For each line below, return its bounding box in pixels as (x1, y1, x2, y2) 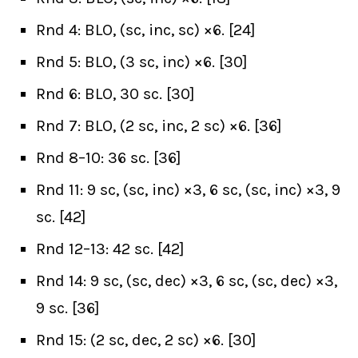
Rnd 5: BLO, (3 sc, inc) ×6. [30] (36, 53, 248, 72)
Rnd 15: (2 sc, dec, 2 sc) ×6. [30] (36, 331, 257, 350)
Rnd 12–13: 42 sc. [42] (36, 240, 185, 259)
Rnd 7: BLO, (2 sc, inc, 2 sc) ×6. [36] (36, 117, 282, 136)
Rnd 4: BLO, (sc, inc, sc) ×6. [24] (36, 21, 256, 40)
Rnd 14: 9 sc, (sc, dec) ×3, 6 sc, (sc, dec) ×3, (36, 272, 337, 291)
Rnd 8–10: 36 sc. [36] (36, 149, 181, 168)
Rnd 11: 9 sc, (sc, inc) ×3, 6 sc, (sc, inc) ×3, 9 (36, 181, 340, 200)
